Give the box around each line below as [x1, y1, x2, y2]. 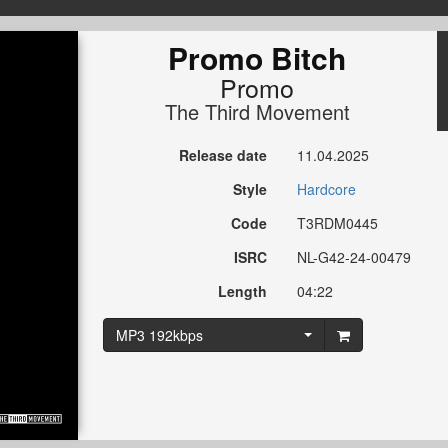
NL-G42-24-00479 [297, 247, 412, 268]
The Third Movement [164, 97, 350, 127]
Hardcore [297, 179, 357, 200]
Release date [179, 145, 268, 166]
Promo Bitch [168, 36, 347, 80]
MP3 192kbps [115, 325, 203, 346]
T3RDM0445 [297, 213, 379, 234]
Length [218, 281, 268, 302]
